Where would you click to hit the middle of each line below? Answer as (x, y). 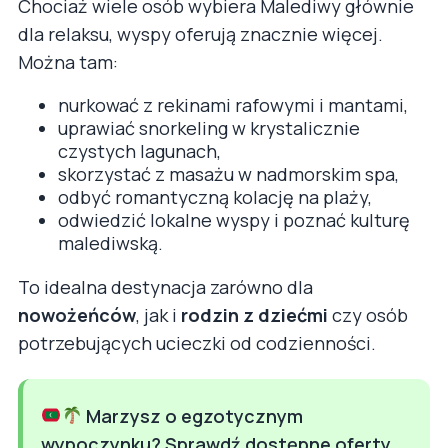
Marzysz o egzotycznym (192, 415)
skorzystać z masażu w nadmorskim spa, (228, 173)
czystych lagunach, (139, 150)
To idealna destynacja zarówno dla (165, 286)
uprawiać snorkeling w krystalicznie (209, 127)
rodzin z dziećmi (254, 314)
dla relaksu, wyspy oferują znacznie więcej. (200, 33)
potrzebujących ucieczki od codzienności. (197, 342)
